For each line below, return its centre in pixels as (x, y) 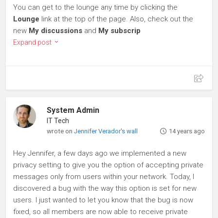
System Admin (73, 110)
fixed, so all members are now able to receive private (100, 212)
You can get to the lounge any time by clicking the (95, 8)
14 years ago (187, 131)
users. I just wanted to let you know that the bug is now (103, 200)
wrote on (61, 131)
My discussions (55, 31)
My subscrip (119, 31)
